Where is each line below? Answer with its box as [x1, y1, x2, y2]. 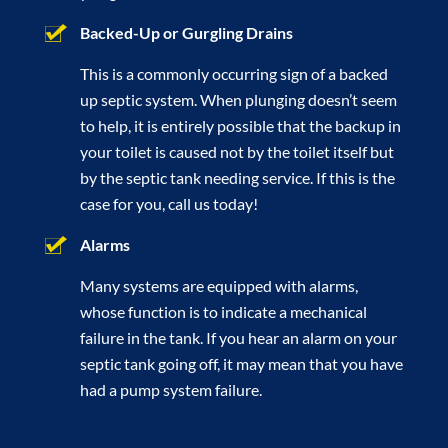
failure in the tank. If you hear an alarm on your [79, 327, 397, 347]
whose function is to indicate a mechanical [79, 301, 367, 321]
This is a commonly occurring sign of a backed [79, 63, 388, 83]
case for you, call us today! [79, 193, 258, 213]
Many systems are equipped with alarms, [79, 275, 358, 295]
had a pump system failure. [79, 379, 262, 399]
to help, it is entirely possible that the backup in [79, 115, 401, 135]
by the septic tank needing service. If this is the [79, 167, 395, 187]
